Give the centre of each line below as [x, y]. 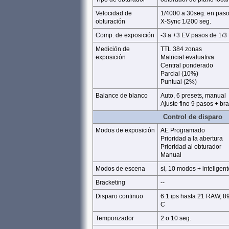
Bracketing [110, 182]
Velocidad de [114, 13]
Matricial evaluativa [187, 57]
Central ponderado [187, 65]
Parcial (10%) [179, 74]
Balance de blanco [122, 96]
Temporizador [115, 218]
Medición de [113, 49]
